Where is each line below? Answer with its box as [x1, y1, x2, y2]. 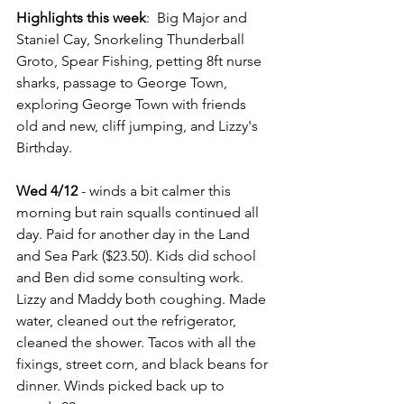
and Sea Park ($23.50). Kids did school [16, 247, 260, 264]
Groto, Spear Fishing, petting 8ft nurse [16, 52, 265, 69]
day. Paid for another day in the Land [16, 225, 253, 243]
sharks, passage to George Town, [16, 74, 231, 91]
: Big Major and [146, 9, 251, 26]
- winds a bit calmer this [78, 182, 234, 199]
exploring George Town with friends [16, 96, 250, 113]
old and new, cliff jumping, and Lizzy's [16, 117, 262, 134]
